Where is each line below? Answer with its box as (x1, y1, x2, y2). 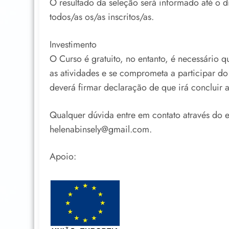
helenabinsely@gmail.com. (50, 122, 152, 136)
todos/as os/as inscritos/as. (50, 10, 154, 24)
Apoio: (50, 150, 76, 164)
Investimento (50, 37, 97, 51)
